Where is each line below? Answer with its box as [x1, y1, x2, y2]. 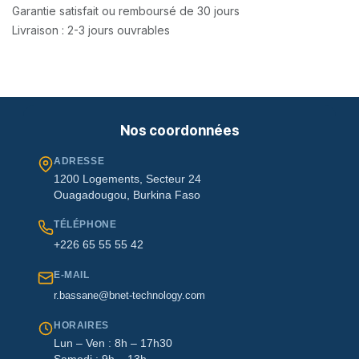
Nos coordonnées [119, 122, 240, 139]
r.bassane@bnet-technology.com [54, 288, 205, 301]
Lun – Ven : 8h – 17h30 [54, 337, 172, 349]
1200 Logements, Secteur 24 [54, 172, 201, 185]
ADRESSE [54, 155, 105, 166]
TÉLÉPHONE [54, 219, 117, 229]
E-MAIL [54, 269, 90, 280]
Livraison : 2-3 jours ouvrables [12, 22, 170, 37]
